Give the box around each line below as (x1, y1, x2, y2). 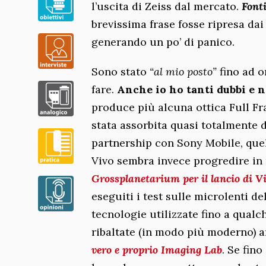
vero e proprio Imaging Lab (91, 242, 222, 256)
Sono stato (91, 64, 150, 78)
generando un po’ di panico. (91, 34, 235, 49)
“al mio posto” (150, 64, 217, 78)
